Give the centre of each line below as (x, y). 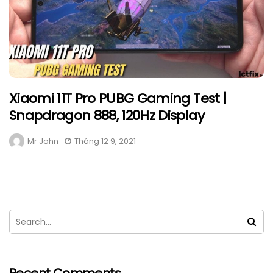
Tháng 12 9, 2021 (105, 141)
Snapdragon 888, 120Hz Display (107, 116)
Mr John (43, 141)
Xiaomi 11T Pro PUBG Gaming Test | (118, 99)
